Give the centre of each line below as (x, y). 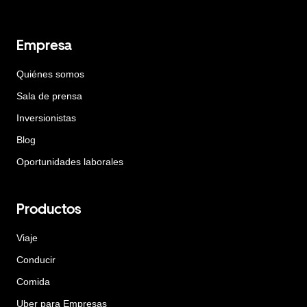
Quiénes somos (50, 74)
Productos (49, 209)
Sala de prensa (49, 96)
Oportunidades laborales (70, 162)
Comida (33, 281)
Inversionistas (46, 118)
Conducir (36, 259)
